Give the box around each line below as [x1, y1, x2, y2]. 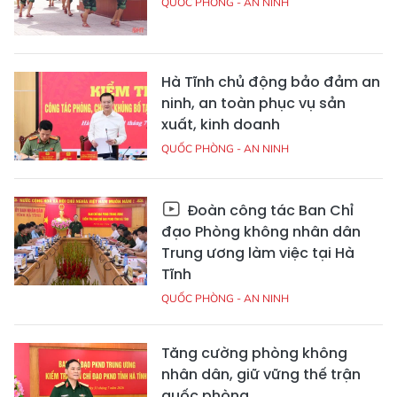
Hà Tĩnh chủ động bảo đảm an [161, 72, 380, 93]
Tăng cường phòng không [161, 343, 347, 364]
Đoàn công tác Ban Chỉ [183, 200, 354, 222]
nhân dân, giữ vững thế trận [161, 364, 361, 385]
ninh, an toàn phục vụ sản [161, 93, 346, 114]
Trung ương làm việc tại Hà [161, 243, 354, 264]
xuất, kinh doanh [161, 114, 280, 136]
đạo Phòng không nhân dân [161, 222, 361, 243]
